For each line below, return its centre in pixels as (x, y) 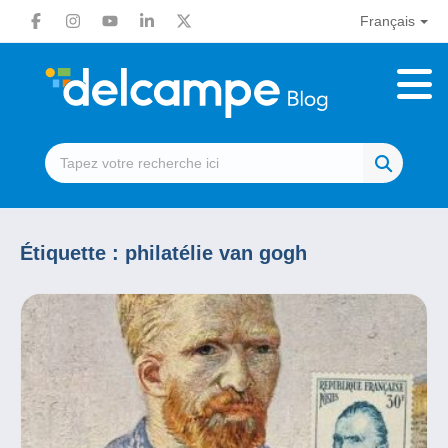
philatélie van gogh (216, 253)
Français (387, 21)
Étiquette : (72, 253)
